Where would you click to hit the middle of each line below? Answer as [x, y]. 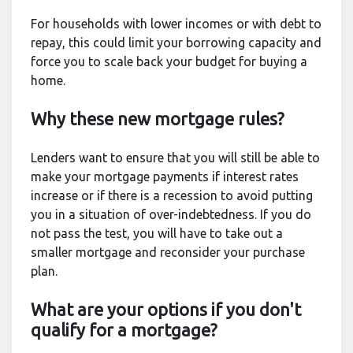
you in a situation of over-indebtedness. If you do [171, 214]
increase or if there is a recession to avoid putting [172, 195]
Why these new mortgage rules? [158, 119]
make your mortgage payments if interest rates [165, 176]
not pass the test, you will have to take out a [157, 233]
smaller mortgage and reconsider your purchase [168, 252]
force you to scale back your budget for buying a [169, 61]
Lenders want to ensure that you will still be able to [175, 158]
